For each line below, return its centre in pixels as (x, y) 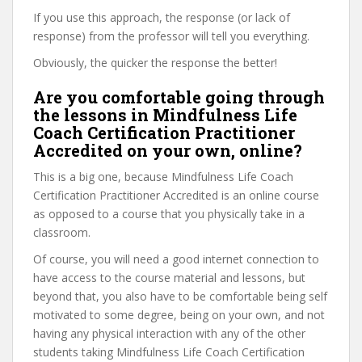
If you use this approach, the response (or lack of (162, 17)
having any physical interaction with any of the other (169, 333)
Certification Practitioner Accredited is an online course (176, 195)
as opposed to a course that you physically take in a (169, 214)
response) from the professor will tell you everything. (171, 36)
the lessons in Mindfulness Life (165, 115)
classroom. (62, 232)
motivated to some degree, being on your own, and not (179, 315)
